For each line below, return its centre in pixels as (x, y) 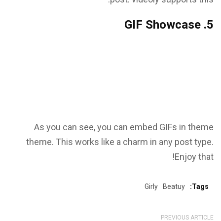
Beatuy (174, 186)
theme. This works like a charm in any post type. (120, 142)
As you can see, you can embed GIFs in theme (124, 127)
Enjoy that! (194, 156)
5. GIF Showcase (210, 24)
